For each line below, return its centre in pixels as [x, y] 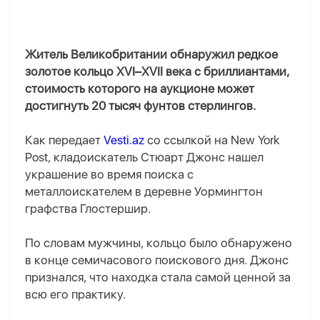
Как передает [64, 140]
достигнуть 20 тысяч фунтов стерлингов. [140, 106]
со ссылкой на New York [212, 140]
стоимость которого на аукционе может [140, 89]
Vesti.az [124, 140]
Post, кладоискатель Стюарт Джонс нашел [144, 157]
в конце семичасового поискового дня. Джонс [157, 260]
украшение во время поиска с [109, 175]
